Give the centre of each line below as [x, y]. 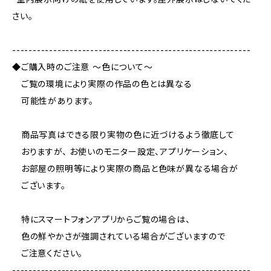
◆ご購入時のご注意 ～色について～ [83, 67]
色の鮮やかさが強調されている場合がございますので [119, 236]
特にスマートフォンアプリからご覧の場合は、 [101, 219]
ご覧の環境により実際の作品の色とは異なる [102, 84]
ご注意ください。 [48, 253]
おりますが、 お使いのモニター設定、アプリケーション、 [120, 152]
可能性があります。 [53, 101]
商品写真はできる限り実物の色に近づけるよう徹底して [123, 135]
